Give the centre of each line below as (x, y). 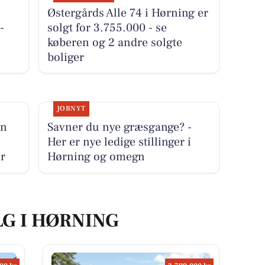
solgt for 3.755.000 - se (107, 28)
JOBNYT (71, 108)
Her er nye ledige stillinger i (119, 142)
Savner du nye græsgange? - (119, 127)
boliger (65, 57)
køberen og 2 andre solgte (114, 42)
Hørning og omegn (96, 156)
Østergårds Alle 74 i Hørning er (127, 13)
